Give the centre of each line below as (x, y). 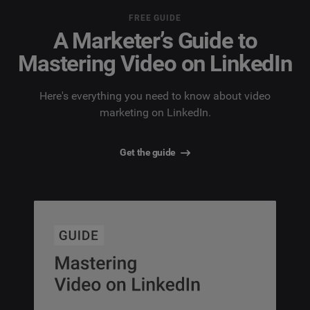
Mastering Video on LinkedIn (155, 63)
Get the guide (148, 153)
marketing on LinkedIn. (155, 113)
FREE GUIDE (155, 18)
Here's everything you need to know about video (155, 96)
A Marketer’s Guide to (155, 40)
